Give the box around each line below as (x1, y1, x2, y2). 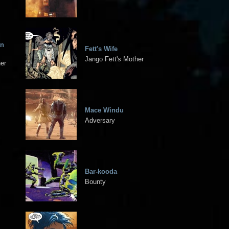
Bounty (85, 177, 106, 186)
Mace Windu (85, 106, 124, 114)
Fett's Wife (85, 44, 118, 53)
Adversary (85, 116, 115, 124)
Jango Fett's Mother (85, 55, 144, 63)
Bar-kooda (85, 167, 117, 175)
